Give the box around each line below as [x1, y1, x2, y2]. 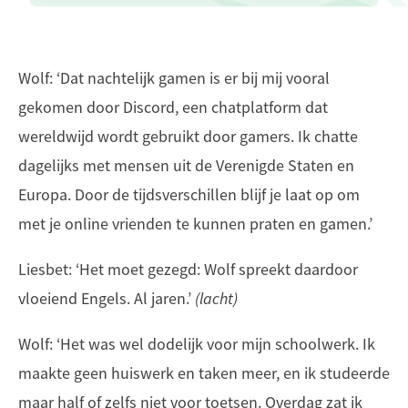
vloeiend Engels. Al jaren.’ [18, 289, 195, 309]
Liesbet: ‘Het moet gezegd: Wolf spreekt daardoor [18, 260, 358, 280]
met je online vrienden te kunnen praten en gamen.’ [18, 214, 372, 234]
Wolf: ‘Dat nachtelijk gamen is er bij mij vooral [18, 68, 330, 88]
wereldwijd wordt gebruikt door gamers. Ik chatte [18, 127, 358, 147]
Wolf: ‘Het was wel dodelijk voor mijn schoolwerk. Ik [18, 334, 375, 354]
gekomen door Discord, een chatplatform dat [18, 97, 328, 117]
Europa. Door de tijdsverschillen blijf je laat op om [18, 185, 360, 205]
